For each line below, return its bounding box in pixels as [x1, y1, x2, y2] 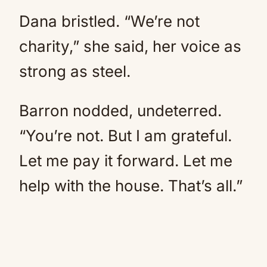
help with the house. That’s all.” [19, 176, 243, 195]
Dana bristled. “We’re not [19, 12, 200, 30]
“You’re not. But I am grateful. [19, 126, 232, 145]
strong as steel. [19, 62, 131, 80]
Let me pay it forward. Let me [19, 151, 232, 170]
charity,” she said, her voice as [19, 37, 241, 55]
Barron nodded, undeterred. [19, 101, 222, 120]
